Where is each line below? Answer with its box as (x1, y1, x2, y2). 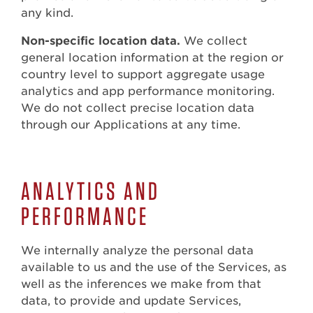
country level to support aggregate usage (21, 68, 265, 82)
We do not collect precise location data (21, 101, 254, 115)
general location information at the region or (21, 51, 284, 65)
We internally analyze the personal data (21, 244, 254, 258)
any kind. (21, 6, 73, 20)
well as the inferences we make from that (21, 277, 261, 291)
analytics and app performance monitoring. (21, 85, 275, 99)
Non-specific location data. (21, 34, 180, 48)
